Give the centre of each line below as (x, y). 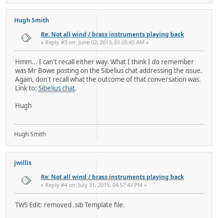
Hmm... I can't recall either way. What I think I (83, 62)
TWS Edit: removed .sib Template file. (70, 205)
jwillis (23, 163)
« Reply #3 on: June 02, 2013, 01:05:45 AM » (95, 42)
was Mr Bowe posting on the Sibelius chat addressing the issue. (109, 71)
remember (177, 62)
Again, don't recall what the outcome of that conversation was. (108, 80)
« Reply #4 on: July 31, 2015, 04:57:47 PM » (94, 185)
